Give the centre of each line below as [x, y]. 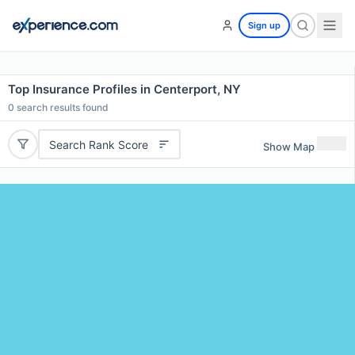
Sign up [264, 25]
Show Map [289, 146]
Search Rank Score [98, 144]
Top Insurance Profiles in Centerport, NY [124, 89]
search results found [61, 107]
